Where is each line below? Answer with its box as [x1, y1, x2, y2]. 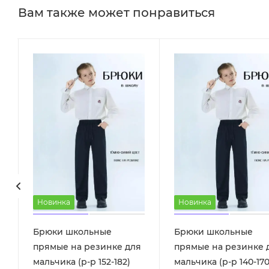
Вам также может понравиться [18, 5, 215, 20]
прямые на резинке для [32, 241, 141, 252]
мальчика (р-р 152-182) [32, 256, 130, 267]
